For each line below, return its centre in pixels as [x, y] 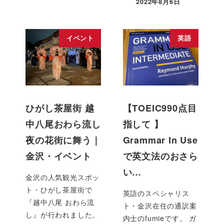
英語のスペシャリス [156, 193]
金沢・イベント [58, 156]
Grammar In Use [160, 140]
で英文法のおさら [160, 156]
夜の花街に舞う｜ [63, 140]
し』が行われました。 [63, 215]
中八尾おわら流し [63, 124]
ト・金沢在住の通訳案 [160, 206]
